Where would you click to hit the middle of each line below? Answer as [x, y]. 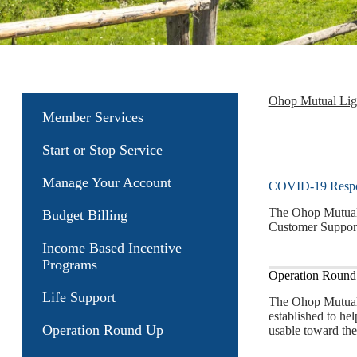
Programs [70, 265]
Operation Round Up [103, 330]
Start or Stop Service [102, 150]
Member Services [93, 117]
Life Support [79, 297]
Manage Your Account [107, 182]
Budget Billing [85, 215]
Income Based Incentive [112, 248]
